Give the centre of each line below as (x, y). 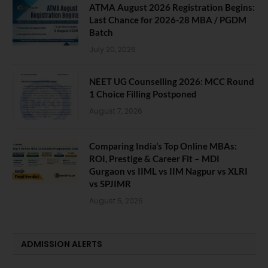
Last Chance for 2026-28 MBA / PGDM (168, 19)
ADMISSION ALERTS (62, 244)
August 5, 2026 (116, 200)
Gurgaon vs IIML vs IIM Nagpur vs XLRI (168, 171)
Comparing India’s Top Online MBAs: (163, 146)
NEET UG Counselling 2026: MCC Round (172, 81)
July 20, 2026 (112, 49)
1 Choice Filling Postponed (143, 94)
